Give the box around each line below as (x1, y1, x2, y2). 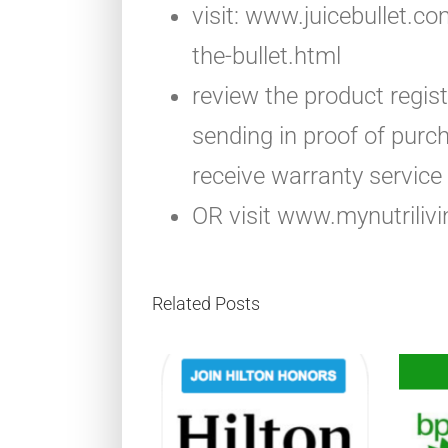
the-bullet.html (192, 41, 341, 70)
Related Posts (152, 292, 260, 314)
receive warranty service (192, 161, 442, 190)
